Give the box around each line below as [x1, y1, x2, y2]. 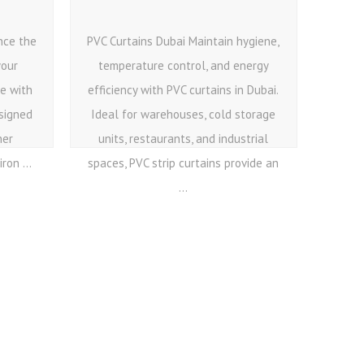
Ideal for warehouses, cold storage [91, 106, 276, 122]
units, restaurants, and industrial [98, 131, 269, 146]
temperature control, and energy [97, 58, 269, 73]
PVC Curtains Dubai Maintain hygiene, [87, 33, 280, 49]
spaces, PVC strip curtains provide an [88, 155, 279, 171]
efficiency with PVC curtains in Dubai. [88, 82, 279, 97]
